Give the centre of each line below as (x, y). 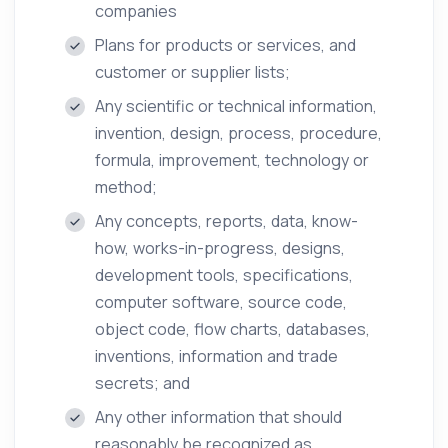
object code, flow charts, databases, (232, 329)
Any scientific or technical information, (236, 106)
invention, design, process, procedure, (238, 133)
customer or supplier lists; (192, 72)
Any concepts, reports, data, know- (226, 221)
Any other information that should (218, 417)
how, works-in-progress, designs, (220, 248)
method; (126, 187)
